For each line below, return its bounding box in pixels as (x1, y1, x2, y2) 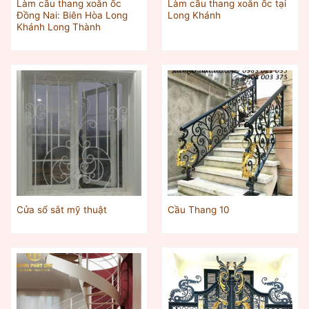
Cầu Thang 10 (167, 204, 230, 216)
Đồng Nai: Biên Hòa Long (16, 10, 128, 21)
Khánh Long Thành (16, 21, 101, 33)
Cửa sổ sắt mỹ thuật (16, 204, 107, 216)
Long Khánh (167, 10, 221, 21)
